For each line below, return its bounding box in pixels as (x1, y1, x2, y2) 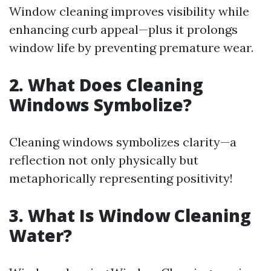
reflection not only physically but (9, 152, 198, 168)
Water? (9, 224, 72, 247)
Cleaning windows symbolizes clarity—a (9, 134, 237, 149)
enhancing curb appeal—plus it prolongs (9, 22, 238, 37)
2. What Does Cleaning (9, 73, 203, 96)
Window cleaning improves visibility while (9, 4, 249, 19)
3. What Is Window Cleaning (9, 204, 251, 227)
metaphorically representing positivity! (9, 171, 233, 186)
